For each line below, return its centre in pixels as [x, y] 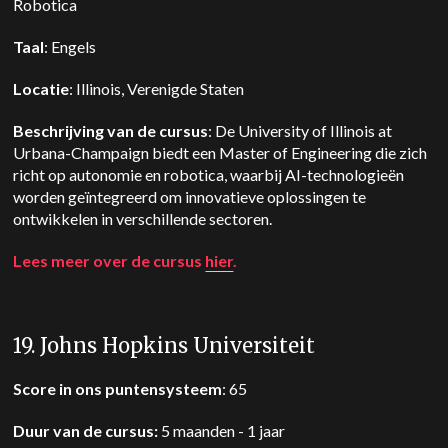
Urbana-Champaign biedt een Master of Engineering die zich [220, 152]
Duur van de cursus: [86, 430]
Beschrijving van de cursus [111, 130]
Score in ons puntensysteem [118, 388]
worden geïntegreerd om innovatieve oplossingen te [190, 196]
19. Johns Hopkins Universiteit [164, 345]
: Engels [73, 46]
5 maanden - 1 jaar [222, 430]
